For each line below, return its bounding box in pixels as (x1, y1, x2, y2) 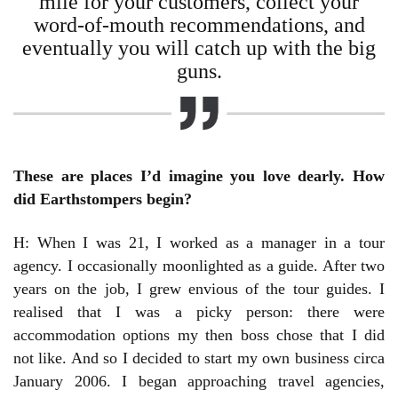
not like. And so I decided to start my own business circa (13, 349, 385, 368)
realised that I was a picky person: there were (13, 303, 385, 322)
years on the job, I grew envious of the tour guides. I (13, 280, 385, 298)
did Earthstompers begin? (13, 190, 192, 209)
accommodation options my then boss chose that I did (13, 326, 385, 345)
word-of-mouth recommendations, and (33, 13, 365, 37)
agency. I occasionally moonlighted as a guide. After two (13, 257, 385, 275)
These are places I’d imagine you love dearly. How (13, 167, 385, 186)
